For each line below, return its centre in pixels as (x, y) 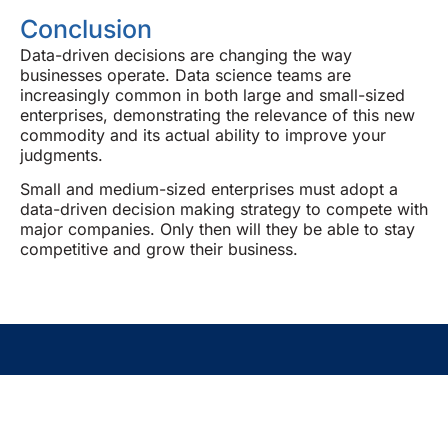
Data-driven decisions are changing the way (186, 54)
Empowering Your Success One (210, 389)
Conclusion (86, 28)
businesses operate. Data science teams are (185, 74)
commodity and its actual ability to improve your (203, 134)
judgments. (61, 154)
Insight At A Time (126, 421)
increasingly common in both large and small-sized (212, 94)
